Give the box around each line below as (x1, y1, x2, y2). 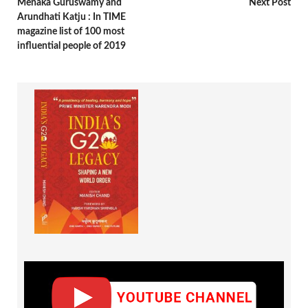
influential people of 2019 (17, 41, 126, 51)
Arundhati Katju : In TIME (17, 12, 126, 22)
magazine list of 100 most (17, 26, 124, 36)
